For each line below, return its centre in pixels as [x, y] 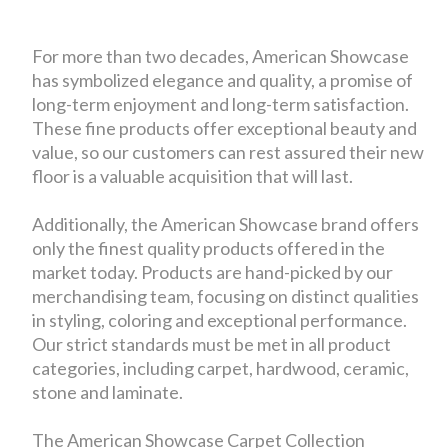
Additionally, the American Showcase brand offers [226, 224]
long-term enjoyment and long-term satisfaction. [221, 104]
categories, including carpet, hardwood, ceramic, [221, 368]
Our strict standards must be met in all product [212, 344]
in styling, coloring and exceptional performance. [220, 320]
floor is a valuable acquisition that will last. [193, 176]
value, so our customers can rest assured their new [228, 152]
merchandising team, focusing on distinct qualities [226, 296]
